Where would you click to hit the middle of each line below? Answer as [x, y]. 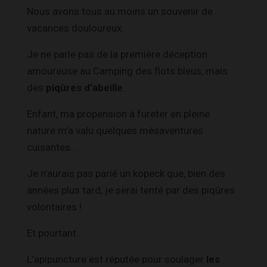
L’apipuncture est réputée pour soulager [117, 259]
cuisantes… [52, 147]
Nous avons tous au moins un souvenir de [120, 11]
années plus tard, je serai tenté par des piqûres [131, 190]
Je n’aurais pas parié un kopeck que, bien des [126, 173]
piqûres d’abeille [84, 87]
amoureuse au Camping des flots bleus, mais [127, 71]
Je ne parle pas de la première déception [117, 54]
